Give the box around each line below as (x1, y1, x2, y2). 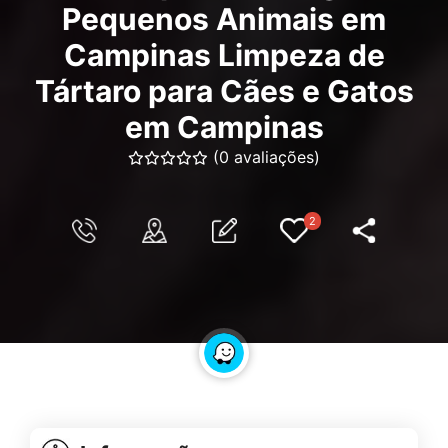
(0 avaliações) (213, 147, 320, 167)
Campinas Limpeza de (63, 37, 385, 73)
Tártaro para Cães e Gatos (34, 73, 414, 109)
